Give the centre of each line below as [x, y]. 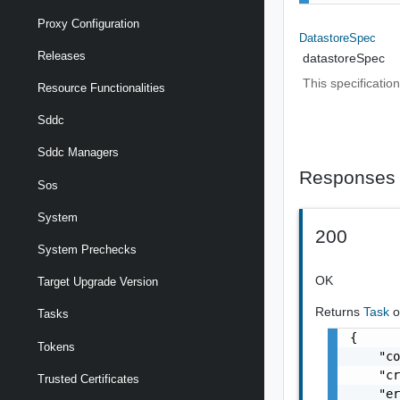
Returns [340, 311]
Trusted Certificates [88, 379]
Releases [62, 55]
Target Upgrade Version [98, 282]
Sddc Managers [78, 153]
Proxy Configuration [88, 23]
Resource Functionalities [101, 88]
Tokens [56, 346]
